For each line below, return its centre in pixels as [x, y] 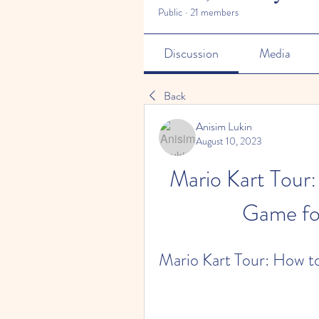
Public [170, 12]
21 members [214, 12]
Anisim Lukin [224, 126]
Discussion [192, 53]
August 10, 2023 [229, 141]
